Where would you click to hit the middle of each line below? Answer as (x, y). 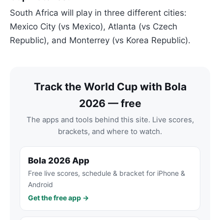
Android (41, 185)
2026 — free (110, 104)
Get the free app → (58, 198)
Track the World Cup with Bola (110, 87)
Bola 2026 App (59, 161)
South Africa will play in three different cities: (98, 13)
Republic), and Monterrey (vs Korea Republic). (100, 41)
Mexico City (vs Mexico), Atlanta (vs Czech (94, 27)
